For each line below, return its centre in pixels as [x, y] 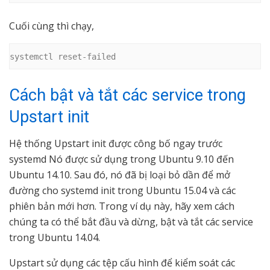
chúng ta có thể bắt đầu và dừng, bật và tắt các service [131, 222]
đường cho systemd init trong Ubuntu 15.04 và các [122, 191]
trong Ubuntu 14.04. [55, 238]
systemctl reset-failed [63, 56]
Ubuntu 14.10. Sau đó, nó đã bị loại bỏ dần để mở [120, 175]
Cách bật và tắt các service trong [127, 95]
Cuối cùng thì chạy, [52, 26]
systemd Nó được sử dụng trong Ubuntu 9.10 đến [121, 159]
